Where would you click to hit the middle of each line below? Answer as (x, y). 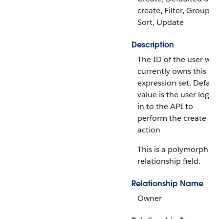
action (149, 130)
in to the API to (165, 106)
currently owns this (172, 71)
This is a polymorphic (176, 149)
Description (153, 45)
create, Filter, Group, (175, 11)
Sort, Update (161, 22)
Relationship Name (167, 184)
